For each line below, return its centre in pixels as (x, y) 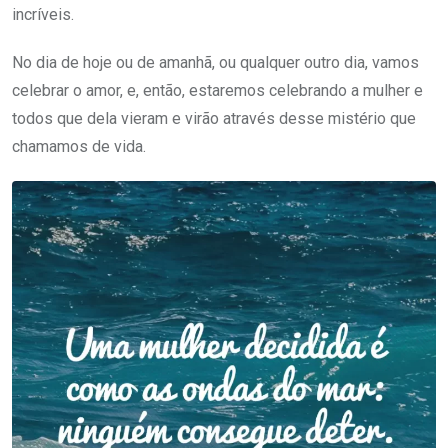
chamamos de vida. (79, 147)
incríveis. (43, 15)
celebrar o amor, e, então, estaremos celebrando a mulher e (217, 91)
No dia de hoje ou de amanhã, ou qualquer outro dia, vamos (215, 63)
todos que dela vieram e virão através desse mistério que (214, 119)
